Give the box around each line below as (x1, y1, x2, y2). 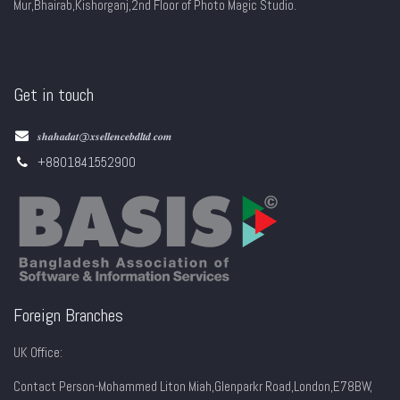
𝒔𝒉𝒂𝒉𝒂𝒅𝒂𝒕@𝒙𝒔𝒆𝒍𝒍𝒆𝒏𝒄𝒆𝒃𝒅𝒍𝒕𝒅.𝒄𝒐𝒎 (37, 129, 172, 145)
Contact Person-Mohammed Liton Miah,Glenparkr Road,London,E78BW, (13, 378, 372, 396)
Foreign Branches (13, 304, 123, 328)
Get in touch (13, 83, 94, 107)
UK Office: (13, 344, 62, 362)
